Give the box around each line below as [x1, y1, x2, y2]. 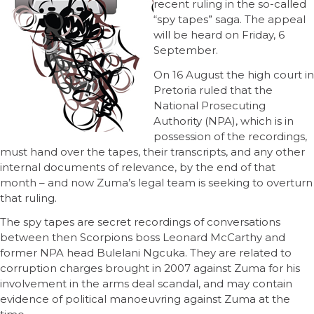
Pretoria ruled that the [153, 83, 273, 97]
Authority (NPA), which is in [153, 114, 294, 128]
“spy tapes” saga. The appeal [153, 12, 306, 26]
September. [153, 43, 218, 57]
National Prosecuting [153, 98, 266, 112]
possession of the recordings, [153, 129, 307, 143]
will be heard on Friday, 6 [153, 27, 285, 41]
